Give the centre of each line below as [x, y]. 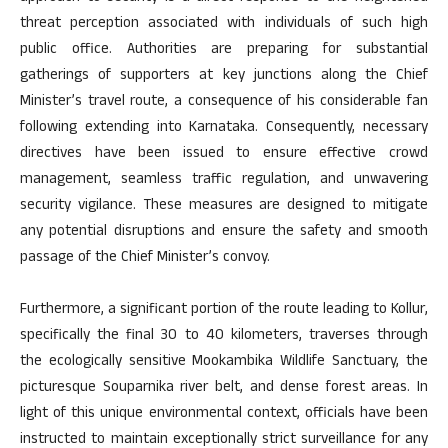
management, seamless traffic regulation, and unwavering [224, 181]
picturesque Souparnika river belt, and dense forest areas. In [224, 389]
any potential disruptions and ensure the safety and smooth [224, 233]
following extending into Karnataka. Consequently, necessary [224, 129]
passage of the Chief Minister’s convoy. [145, 259]
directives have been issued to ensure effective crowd [224, 155]
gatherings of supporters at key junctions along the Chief [224, 77]
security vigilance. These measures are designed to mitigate [224, 207]
